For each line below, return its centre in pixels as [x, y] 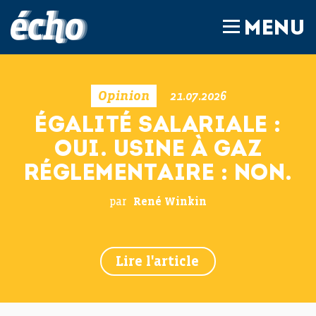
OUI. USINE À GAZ [158, 150]
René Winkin [170, 202]
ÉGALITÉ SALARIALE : [158, 126]
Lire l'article [157, 262]
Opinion [124, 96]
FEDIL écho [121, 20]
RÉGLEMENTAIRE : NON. [158, 174]
